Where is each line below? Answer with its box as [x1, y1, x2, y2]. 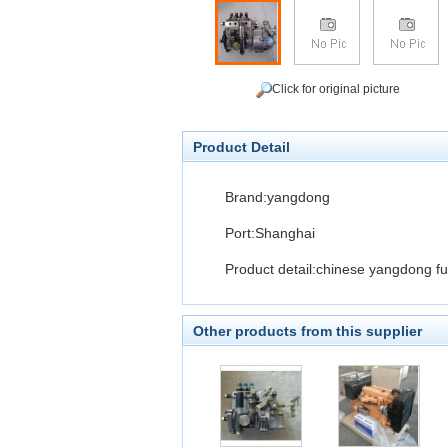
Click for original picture [272, 82, 400, 97]
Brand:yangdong [225, 189, 330, 205]
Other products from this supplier [193, 323, 422, 339]
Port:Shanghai [225, 225, 315, 241]
